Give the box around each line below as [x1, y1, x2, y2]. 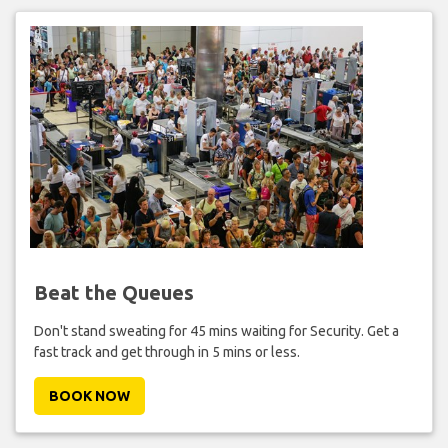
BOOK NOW [48, 387, 130, 404]
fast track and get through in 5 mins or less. [33, 343, 300, 360]
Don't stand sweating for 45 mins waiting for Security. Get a [33, 322, 399, 339]
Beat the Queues [33, 280, 194, 304]
